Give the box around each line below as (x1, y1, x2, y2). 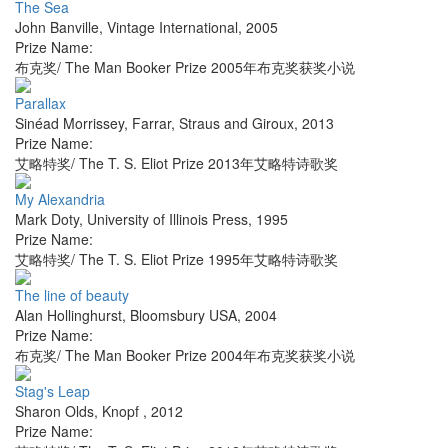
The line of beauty (15, 285, 129, 306)
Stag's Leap (15, 381, 90, 402)
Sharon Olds (15, 401, 94, 422)
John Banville (15, 17, 99, 38)
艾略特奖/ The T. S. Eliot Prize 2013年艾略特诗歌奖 (15, 153, 338, 174)
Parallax (15, 93, 66, 114)
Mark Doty (15, 209, 79, 230)
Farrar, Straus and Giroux (132, 113, 294, 134)
